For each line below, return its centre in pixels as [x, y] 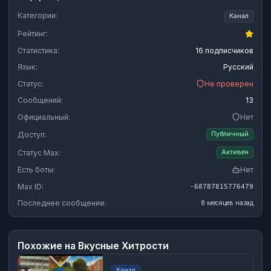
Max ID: [31, 186]
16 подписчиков [224, 50]
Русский [238, 67]
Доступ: [32, 134]
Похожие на [48, 246]
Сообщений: [40, 100]
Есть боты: [36, 170]
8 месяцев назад [227, 203]
